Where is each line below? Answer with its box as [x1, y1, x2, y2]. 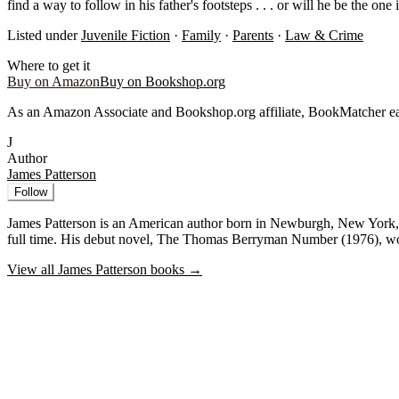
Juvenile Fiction [81, 27, 170, 43]
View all [7, 261, 58, 277]
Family [182, 27, 221, 43]
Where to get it [7, 57, 90, 73]
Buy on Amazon [7, 73, 100, 89]
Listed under [7, 27, 77, 43]
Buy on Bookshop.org [100, 73, 225, 89]
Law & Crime [285, 27, 363, 43]
